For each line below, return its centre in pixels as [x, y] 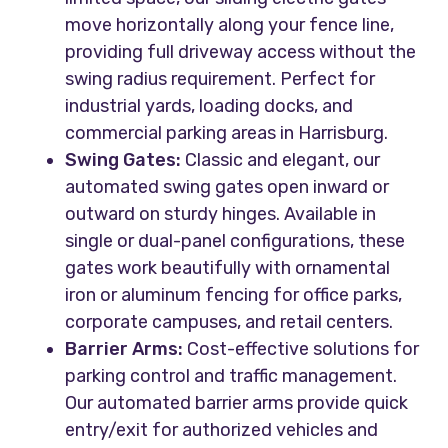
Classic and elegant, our [281, 160]
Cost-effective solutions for [301, 349]
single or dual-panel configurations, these [235, 241]
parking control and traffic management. [231, 376]
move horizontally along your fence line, [230, 25]
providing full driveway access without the [241, 52]
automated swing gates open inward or [227, 187]
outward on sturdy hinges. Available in [221, 214]
